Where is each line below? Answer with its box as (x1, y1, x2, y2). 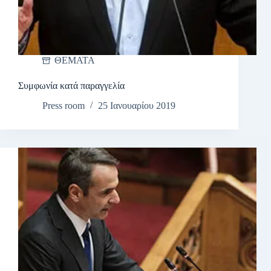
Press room (42, 100, 85, 111)
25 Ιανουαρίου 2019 (98, 100, 175, 111)
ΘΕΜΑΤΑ (54, 55, 95, 66)
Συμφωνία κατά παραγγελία (18, 80, 125, 91)
